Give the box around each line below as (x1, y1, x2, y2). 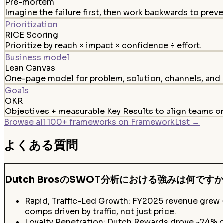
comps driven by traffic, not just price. (24, 206, 176, 217)
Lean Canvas (4, 62, 55, 73)
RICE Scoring (4, 29, 58, 40)
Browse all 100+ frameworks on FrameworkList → (4, 117, 200, 128)
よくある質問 (4, 138, 78, 153)
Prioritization (4, 19, 58, 30)
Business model (4, 52, 69, 63)
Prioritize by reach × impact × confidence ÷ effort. (4, 40, 202, 51)
